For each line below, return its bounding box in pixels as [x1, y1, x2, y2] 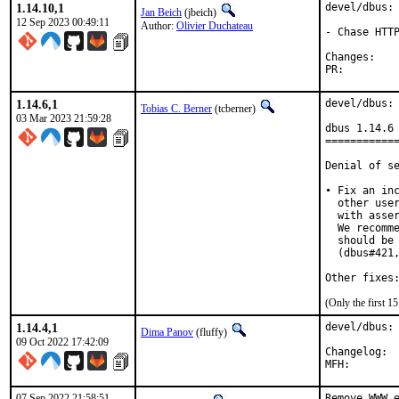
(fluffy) [193, 326, 230, 338]
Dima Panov [141, 326, 193, 338]
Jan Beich [141, 6, 182, 19]
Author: [141, 20, 176, 32]
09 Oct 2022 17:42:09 [16, 336, 109, 348]
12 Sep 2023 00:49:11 [16, 16, 110, 28]
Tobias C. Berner [141, 102, 212, 115]
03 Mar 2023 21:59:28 [16, 112, 111, 125]
